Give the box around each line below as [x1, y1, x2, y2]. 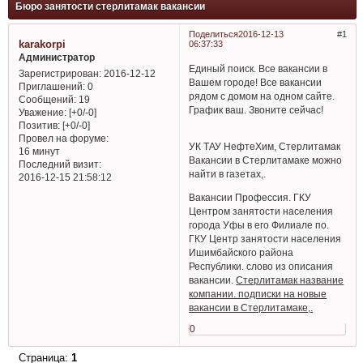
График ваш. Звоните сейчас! [189, 104, 324, 115]
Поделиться [188, 28, 238, 39]
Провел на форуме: [18, 133, 109, 144]
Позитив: [18, 120, 60, 131]
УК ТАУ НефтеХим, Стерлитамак [189, 141, 341, 152]
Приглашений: [18, 81, 85, 92]
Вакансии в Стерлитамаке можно [189, 155, 343, 166]
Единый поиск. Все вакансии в [189, 62, 328, 74]
